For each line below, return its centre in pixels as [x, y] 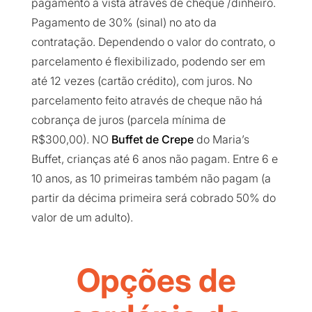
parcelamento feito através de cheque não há [147, 101]
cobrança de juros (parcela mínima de [128, 120]
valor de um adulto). [82, 218]
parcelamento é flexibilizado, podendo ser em [148, 62]
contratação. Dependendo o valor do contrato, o [153, 42]
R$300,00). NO [71, 140]
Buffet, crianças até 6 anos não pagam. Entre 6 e [154, 159]
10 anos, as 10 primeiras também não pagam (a [151, 179]
